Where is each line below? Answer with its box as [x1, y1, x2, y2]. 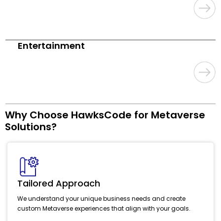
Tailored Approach [17, 177, 100, 189]
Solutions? [5, 120, 57, 134]
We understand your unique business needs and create [17, 194, 185, 203]
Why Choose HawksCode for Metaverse [5, 108, 205, 122]
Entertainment [18, 39, 85, 52]
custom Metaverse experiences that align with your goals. [17, 204, 190, 213]
